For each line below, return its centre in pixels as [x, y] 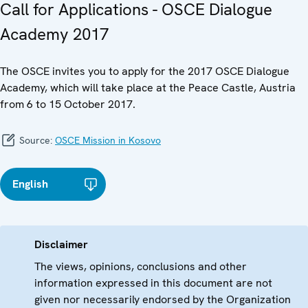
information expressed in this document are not [153, 283]
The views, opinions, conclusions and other [141, 267]
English [30, 184]
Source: [36, 141]
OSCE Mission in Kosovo [108, 141]
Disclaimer [61, 245]
